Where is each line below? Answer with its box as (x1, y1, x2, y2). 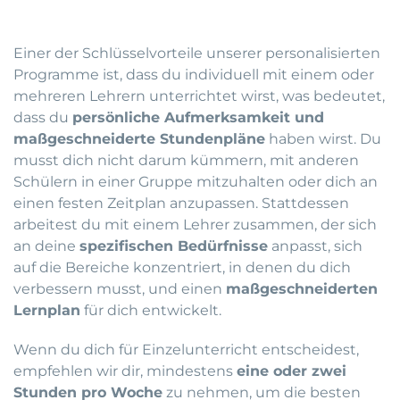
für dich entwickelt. (80, 302, 221, 320)
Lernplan (13, 302, 80, 320)
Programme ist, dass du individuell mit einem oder (13, 66, 374, 84)
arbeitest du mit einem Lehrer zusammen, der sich (13, 216, 377, 234)
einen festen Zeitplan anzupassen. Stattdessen (13, 195, 349, 212)
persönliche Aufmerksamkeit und (72, 109, 324, 127)
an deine (13, 237, 79, 255)
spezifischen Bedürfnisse (79, 237, 268, 255)
